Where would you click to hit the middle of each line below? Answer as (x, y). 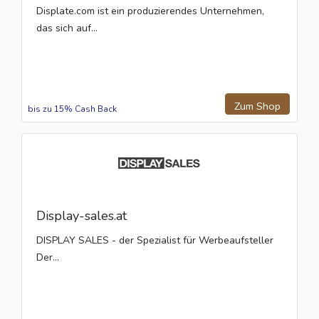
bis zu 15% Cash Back (72, 109)
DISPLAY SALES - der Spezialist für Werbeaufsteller (155, 241)
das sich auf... (67, 28)
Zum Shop (257, 106)
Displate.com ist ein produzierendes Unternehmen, (150, 11)
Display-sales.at (82, 216)
